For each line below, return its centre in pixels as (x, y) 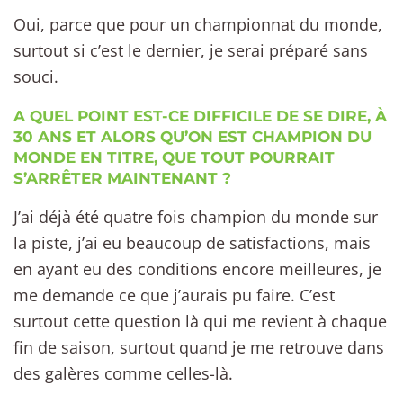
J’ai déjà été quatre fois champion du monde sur (196, 216)
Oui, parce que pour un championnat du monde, (198, 25)
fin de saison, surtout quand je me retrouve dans (199, 347)
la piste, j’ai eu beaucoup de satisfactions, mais (192, 242)
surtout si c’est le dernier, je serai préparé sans (191, 51)
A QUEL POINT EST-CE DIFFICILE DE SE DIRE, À (200, 116)
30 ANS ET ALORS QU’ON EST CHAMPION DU (193, 136)
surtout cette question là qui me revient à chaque (200, 321)
